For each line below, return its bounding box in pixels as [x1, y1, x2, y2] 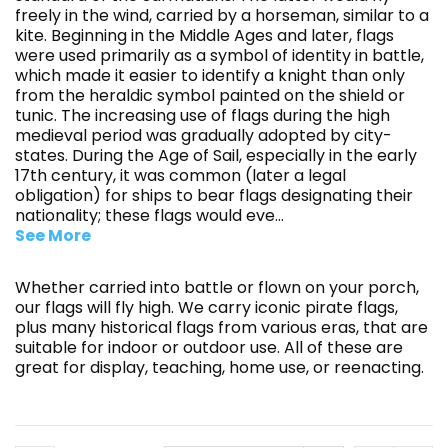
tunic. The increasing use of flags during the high [15, 104, 390, 127]
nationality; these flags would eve [15, 204, 275, 227]
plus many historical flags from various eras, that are [15, 316, 428, 339]
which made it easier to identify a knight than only [15, 64, 405, 87]
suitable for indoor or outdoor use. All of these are [15, 336, 403, 359]
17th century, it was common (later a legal [15, 164, 346, 187]
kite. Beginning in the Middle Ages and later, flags [15, 24, 394, 47]
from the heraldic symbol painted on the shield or [15, 84, 405, 107]
